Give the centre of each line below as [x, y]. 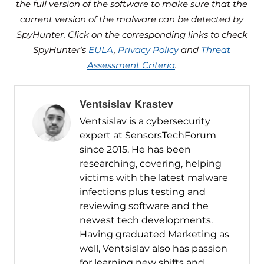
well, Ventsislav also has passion [153, 249]
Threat [216, 50]
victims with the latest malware [154, 178]
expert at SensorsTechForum [148, 136]
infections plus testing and [142, 192]
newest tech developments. [146, 220]
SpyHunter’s [61, 50]
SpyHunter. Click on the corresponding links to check [132, 35]
